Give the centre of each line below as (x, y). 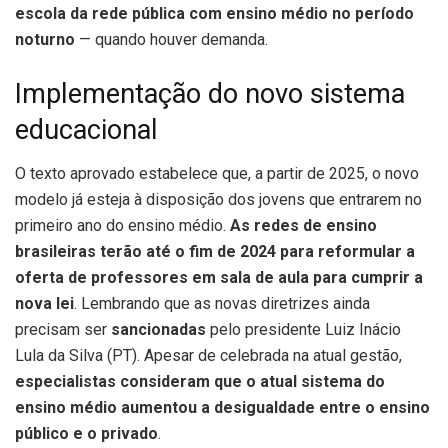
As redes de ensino (303, 226)
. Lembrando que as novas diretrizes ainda (222, 304)
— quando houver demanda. (171, 40)
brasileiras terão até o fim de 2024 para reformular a (215, 252)
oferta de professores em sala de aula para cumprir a (219, 278)
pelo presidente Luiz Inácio (303, 330)
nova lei (44, 304)
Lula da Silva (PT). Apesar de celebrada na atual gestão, (208, 356)
